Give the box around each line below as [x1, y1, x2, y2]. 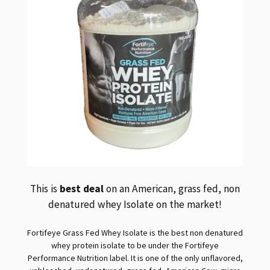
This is [30, 182, 60, 196]
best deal [60, 182, 104, 196]
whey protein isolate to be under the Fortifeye [51, 240, 219, 251]
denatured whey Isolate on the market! [48, 198, 222, 212]
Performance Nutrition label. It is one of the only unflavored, [27, 253, 243, 264]
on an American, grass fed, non [104, 182, 240, 196]
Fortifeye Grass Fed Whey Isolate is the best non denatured [27, 227, 243, 239]
